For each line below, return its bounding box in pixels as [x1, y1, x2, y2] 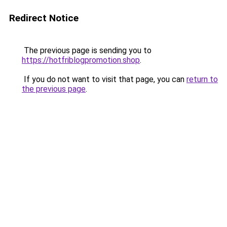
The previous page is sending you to [22, 46, 152, 55]
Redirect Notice [9, 12, 79, 24]
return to [186, 74, 218, 84]
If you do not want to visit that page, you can [22, 74, 186, 84]
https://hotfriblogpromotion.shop [22, 55, 140, 65]
